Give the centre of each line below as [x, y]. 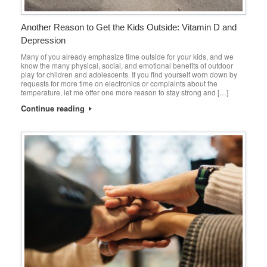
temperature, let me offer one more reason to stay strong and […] [125, 92]
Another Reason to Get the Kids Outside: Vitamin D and [129, 27]
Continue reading [54, 108]
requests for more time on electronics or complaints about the [119, 83]
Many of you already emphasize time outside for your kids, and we [127, 57]
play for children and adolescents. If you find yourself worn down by [129, 74]
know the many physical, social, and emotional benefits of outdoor [127, 66]
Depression [43, 41]
